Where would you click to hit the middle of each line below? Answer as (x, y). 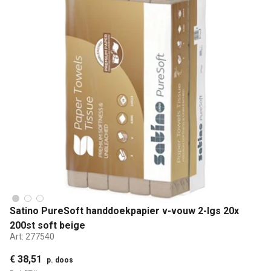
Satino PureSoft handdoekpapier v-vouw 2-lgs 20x (124, 211)
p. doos (60, 260)
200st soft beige (47, 225)
